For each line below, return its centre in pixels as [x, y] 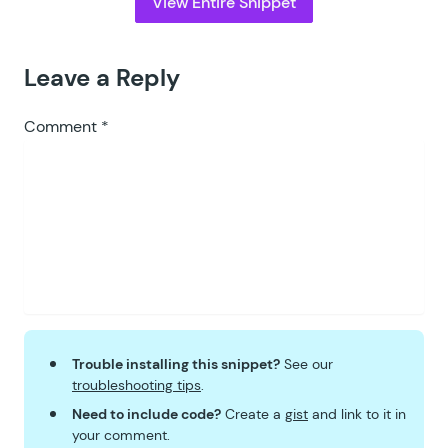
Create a [253, 414]
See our [306, 364]
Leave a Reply [102, 77]
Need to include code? [146, 414]
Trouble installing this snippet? [176, 364]
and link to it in [357, 414]
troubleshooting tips [136, 385]
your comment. [121, 435]
